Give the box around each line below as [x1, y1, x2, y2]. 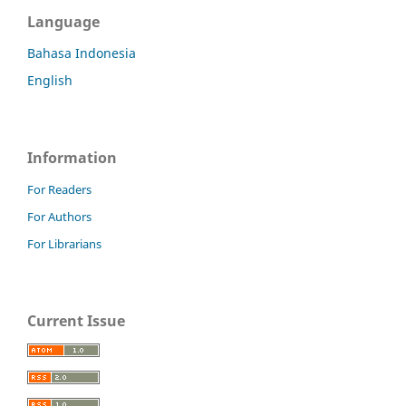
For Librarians [27, 236, 101, 253]
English [27, 72, 72, 90]
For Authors [27, 208, 92, 226]
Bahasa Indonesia [27, 44, 136, 63]
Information [27, 148, 117, 169]
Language [27, 12, 100, 33]
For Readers [27, 181, 92, 198]
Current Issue [27, 311, 125, 332]
